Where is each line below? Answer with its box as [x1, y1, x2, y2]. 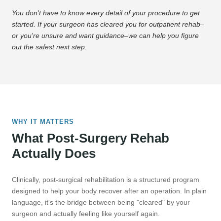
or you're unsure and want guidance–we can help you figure [12, 32, 199, 40]
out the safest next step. [12, 43, 87, 51]
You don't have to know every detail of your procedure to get [12, 9, 200, 17]
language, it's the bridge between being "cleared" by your [12, 198, 190, 207]
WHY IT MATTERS [12, 118, 74, 126]
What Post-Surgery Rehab [12, 131, 169, 146]
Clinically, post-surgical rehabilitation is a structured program [12, 176, 199, 184]
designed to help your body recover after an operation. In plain [12, 187, 207, 195]
